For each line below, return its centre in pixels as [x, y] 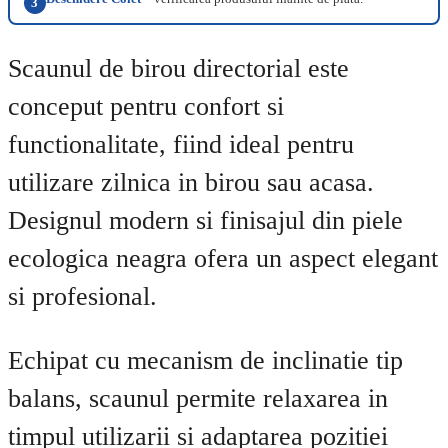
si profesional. [82, 297]
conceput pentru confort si [146, 107]
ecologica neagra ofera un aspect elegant [223, 259]
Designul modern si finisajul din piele [205, 221]
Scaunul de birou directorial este [178, 69]
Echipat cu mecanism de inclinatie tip [205, 360]
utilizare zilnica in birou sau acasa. [191, 183]
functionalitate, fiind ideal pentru [181, 145]
